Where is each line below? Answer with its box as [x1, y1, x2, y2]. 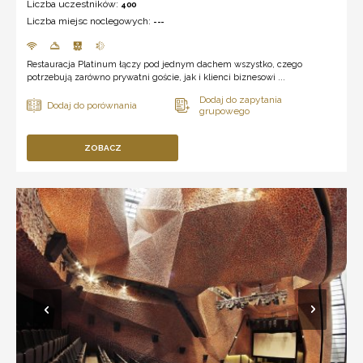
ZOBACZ [83, 143, 122, 152]
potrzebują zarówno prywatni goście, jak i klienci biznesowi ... [27, 71, 285, 83]
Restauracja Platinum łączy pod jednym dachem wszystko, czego [27, 58, 302, 70]
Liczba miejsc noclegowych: [27, 15, 153, 27]
